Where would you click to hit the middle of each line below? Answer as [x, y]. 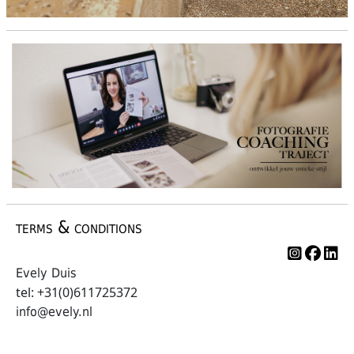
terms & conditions [79, 227]
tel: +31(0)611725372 [77, 292]
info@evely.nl [54, 311]
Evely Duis [46, 273]
